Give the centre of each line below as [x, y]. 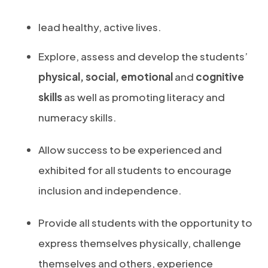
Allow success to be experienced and [130, 150]
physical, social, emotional [106, 77]
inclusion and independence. [110, 190]
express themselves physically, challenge [140, 243]
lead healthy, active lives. [100, 27]
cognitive [219, 77]
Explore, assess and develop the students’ [143, 56]
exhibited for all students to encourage [135, 170]
